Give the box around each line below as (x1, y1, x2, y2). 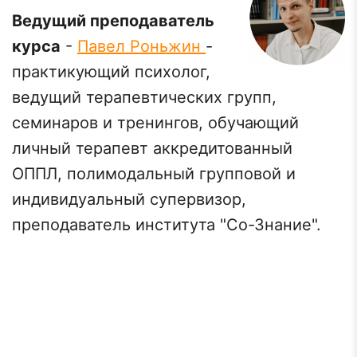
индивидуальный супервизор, (12, 190, 246, 209)
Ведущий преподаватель (12, 11, 214, 30)
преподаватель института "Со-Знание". (12, 215, 321, 234)
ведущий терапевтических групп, (12, 88, 277, 107)
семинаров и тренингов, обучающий (12, 113, 299, 132)
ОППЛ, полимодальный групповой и (12, 164, 296, 183)
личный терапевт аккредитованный (12, 139, 292, 158)
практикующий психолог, (12, 62, 210, 81)
